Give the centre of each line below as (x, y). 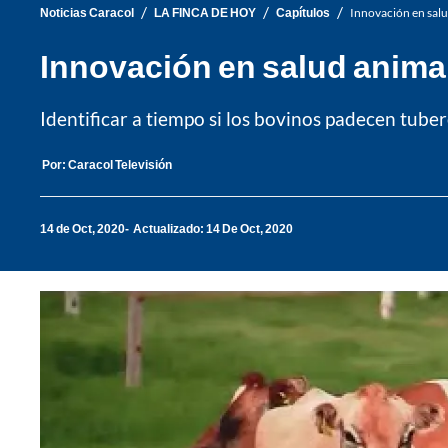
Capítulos (303, 12)
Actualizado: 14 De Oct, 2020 (213, 228)
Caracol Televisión (120, 164)
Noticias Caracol (87, 12)
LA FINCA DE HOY (205, 12)
